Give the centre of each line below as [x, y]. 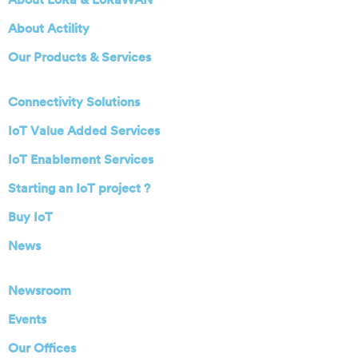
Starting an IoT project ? [79, 188]
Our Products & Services [80, 57]
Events [27, 319]
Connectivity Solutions [74, 102]
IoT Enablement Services [81, 159]
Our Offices [42, 348]
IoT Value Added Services [84, 131]
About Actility [49, 28]
